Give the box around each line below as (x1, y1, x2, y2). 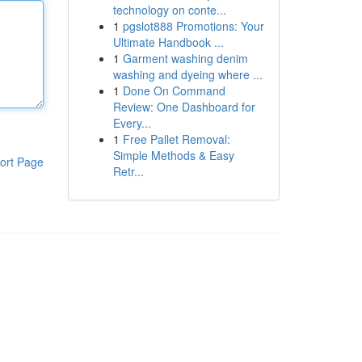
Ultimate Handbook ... (112, 34, 224, 50)
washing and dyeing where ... (112, 66, 263, 82)
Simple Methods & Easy (112, 147, 234, 163)
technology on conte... (112, 2, 226, 18)
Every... (112, 115, 151, 131)
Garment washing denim (122, 50, 248, 66)
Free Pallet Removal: (122, 131, 230, 147)
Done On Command (122, 82, 225, 99)
